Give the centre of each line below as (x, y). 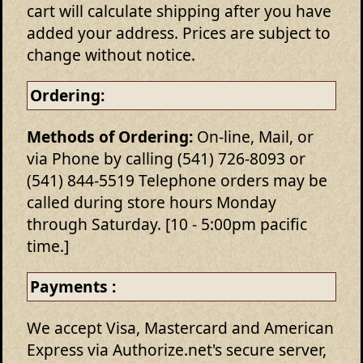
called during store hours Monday (152, 202)
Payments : (73, 287)
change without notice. (111, 54)
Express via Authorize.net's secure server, (177, 349)
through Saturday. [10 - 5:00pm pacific (167, 224)
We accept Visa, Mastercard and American (180, 327)
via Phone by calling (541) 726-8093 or (166, 158)
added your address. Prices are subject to (179, 32)
